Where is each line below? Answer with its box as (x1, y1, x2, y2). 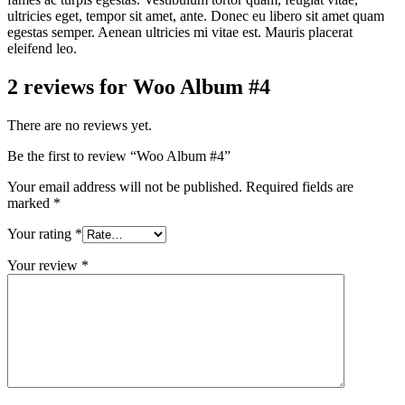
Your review (7, 257, 81, 273)
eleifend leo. (7, 40, 77, 56)
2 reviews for (7, 74, 133, 99)
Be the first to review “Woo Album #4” (7, 147, 231, 164)
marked (7, 194, 53, 211)
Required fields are (246, 178, 353, 194)
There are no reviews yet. (7, 117, 152, 133)
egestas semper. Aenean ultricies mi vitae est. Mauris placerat (7, 24, 353, 40)
